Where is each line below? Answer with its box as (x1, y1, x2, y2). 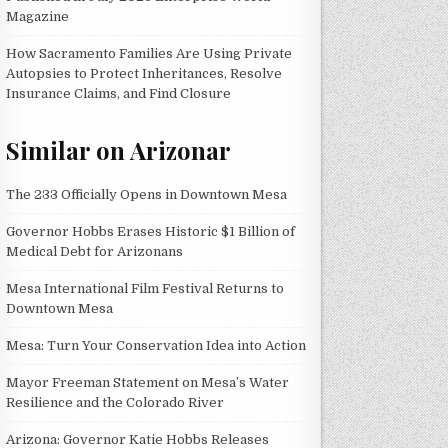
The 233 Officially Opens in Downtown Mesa (6, 186, 288, 202)
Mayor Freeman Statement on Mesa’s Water (6, 374, 290, 390)
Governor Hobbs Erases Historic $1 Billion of (6, 223, 296, 239)
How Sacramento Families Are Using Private (6, 45, 293, 61)
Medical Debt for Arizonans (6, 243, 184, 259)
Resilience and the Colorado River (6, 394, 225, 410)
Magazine (6, 8, 70, 24)
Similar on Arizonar (6, 134, 232, 167)
